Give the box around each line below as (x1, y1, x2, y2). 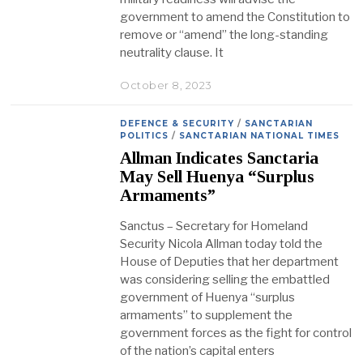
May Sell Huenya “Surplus (120, 166, 315, 186)
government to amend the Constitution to (120, 10, 351, 25)
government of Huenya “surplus (120, 289, 296, 305)
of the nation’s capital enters (120, 343, 275, 358)
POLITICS (120, 130, 169, 142)
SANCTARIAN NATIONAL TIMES (179, 130, 340, 142)
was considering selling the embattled (120, 271, 331, 287)
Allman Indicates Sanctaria (120, 147, 319, 168)
